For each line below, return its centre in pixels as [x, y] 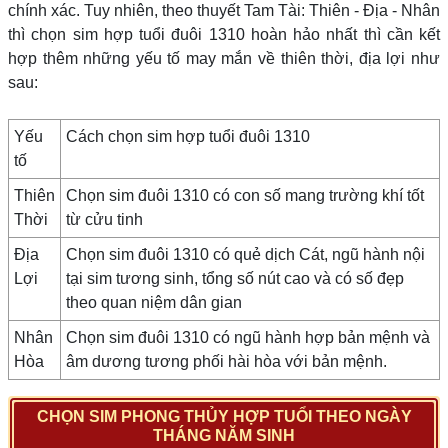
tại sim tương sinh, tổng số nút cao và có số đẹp [235, 278]
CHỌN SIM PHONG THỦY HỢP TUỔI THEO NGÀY [224, 416]
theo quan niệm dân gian [154, 302]
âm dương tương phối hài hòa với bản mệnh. [226, 361]
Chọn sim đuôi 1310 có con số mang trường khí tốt [245, 195]
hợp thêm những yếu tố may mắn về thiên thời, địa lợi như [224, 58]
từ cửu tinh [104, 219]
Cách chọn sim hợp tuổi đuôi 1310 [188, 136]
